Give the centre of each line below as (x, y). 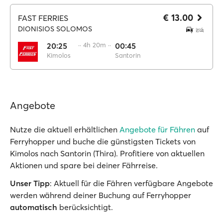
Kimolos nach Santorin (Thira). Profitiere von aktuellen (107, 153)
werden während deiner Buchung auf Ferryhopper (101, 195)
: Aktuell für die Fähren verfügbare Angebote (131, 183)
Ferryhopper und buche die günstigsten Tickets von (103, 141)
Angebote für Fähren (157, 129)
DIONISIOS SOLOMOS (55, 29)
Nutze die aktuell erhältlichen (65, 129)
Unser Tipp (30, 183)
